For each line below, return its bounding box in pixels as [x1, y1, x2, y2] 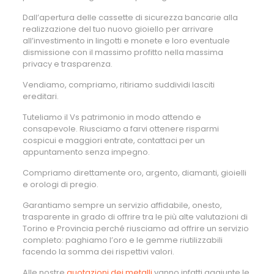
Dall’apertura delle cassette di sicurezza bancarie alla [22, 12, 238, 23]
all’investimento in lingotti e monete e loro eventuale [22, 35, 230, 46]
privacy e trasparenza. [22, 58, 113, 70]
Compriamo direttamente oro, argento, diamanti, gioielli [22, 167, 246, 179]
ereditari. [22, 91, 59, 102]
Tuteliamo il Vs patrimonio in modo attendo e [22, 111, 201, 123]
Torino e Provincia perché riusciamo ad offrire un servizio [22, 223, 249, 234]
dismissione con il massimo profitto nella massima [22, 46, 223, 58]
